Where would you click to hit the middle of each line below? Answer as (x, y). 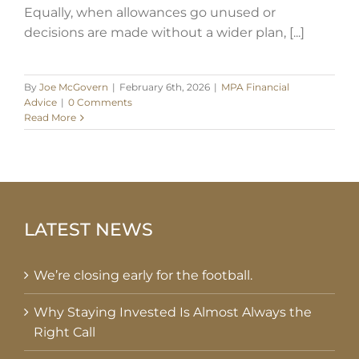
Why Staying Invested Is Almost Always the (173, 313)
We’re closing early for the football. (143, 276)
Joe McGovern (74, 87)
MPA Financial (255, 87)
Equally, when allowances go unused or (150, 13)
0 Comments (100, 103)
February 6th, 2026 (165, 87)
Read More (50, 118)
